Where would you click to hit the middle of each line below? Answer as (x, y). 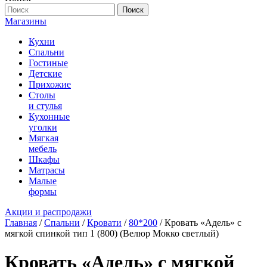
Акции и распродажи (48, 212)
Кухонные (49, 117)
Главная (21, 223)
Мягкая (44, 138)
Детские (45, 74)
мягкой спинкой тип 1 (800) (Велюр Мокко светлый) (112, 233)
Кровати (104, 223)
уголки (43, 127)
